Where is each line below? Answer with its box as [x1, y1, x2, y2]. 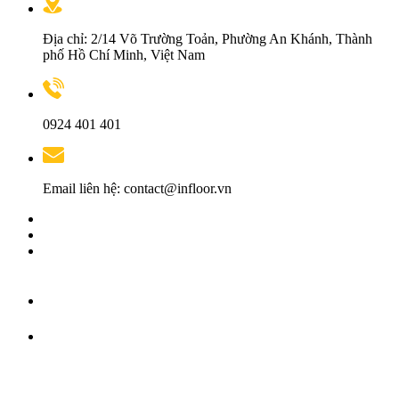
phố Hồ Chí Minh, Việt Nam [43, 47, 205, 63]
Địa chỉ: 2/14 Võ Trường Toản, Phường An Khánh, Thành [43, 31, 372, 47]
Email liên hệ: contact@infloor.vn [43, 181, 232, 197]
